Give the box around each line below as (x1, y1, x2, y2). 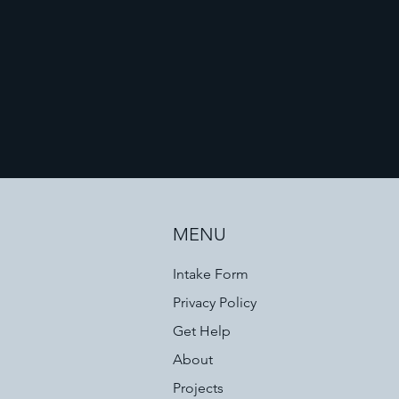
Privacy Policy (173, 294, 257, 311)
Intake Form (173, 265, 249, 282)
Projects (173, 379, 224, 396)
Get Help (173, 322, 232, 339)
